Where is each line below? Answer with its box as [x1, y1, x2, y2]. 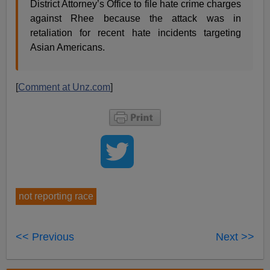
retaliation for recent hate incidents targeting [30, 27, 241, 38]
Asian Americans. [30, 42, 105, 52]
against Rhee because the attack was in [30, 13, 241, 24]
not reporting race [19, 190, 94, 201]
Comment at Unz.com [18, 81, 111, 92]
